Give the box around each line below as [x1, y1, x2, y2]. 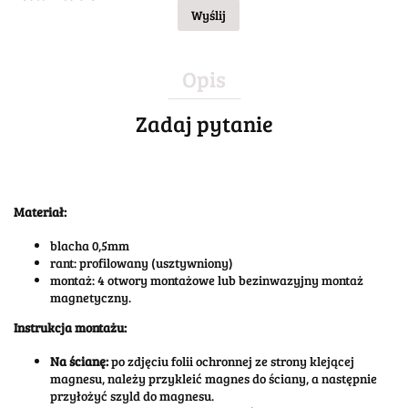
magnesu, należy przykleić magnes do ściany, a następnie [50, 370, 377, 388]
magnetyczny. [50, 289, 131, 307]
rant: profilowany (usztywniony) [50, 254, 233, 272]
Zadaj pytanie [135, 108, 273, 139]
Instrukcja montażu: [14, 319, 127, 337]
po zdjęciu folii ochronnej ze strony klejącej [108, 352, 354, 371]
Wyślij [191, 6, 226, 25]
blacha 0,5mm [50, 237, 129, 255]
